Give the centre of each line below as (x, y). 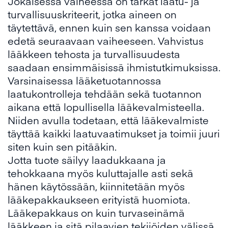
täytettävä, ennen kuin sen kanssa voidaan (109, 27)
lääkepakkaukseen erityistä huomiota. (99, 199)
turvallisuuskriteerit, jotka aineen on (92, 14)
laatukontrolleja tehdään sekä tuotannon (105, 94)
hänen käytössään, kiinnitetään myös (96, 186)
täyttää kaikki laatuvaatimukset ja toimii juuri (114, 133)
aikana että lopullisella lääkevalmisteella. (106, 107)
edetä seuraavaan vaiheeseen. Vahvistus (106, 41)
